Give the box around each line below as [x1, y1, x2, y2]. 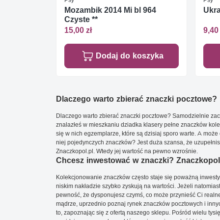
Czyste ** [64, 14, 98, 24]
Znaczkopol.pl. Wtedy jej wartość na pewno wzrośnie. [56, 147, 198, 155]
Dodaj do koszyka [95, 51, 164, 61]
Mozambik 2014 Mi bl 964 [64, 5, 156, 15]
